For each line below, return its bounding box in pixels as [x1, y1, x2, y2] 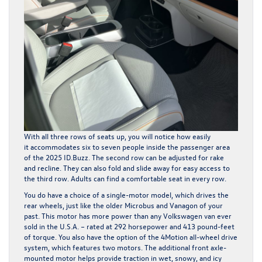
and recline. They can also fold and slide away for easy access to [24, 163, 230, 173]
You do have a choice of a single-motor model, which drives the [24, 189, 229, 200]
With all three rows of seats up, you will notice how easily [24, 131, 211, 142]
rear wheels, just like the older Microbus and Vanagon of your [24, 200, 223, 211]
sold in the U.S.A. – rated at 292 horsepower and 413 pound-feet [24, 221, 235, 232]
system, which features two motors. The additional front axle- [24, 242, 226, 253]
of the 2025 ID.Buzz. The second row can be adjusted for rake [24, 152, 224, 163]
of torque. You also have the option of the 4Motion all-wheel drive [24, 232, 237, 242]
